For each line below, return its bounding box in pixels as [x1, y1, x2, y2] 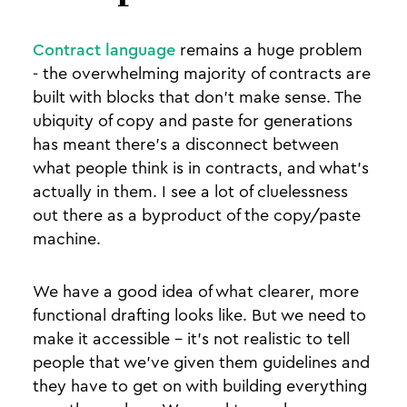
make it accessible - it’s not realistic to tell [33, 331, 350, 347]
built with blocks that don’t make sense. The [33, 89, 362, 105]
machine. [33, 231, 101, 247]
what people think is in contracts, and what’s [33, 160, 369, 176]
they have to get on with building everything [33, 378, 367, 394]
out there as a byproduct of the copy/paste [33, 207, 361, 223]
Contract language [33, 42, 180, 58]
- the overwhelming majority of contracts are [33, 65, 371, 82]
